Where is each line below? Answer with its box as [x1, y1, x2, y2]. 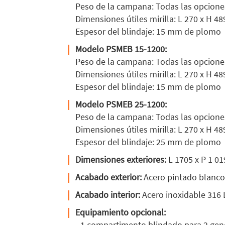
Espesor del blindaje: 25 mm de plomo [75, 136, 221, 148]
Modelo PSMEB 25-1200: [75, 98, 167, 110]
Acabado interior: [75, 189, 140, 201]
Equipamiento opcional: [75, 206, 166, 218]
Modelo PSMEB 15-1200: [75, 43, 167, 55]
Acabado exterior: [75, 171, 142, 183]
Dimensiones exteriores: [75, 154, 166, 166]
